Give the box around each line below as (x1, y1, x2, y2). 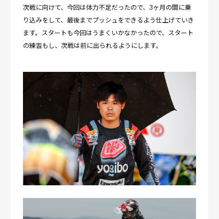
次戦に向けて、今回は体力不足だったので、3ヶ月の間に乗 (23, 3, 192, 11)
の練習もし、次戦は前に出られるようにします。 (23, 41, 163, 49)
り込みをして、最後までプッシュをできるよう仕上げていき (23, 16, 195, 24)
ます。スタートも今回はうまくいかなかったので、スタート (23, 28, 194, 37)
